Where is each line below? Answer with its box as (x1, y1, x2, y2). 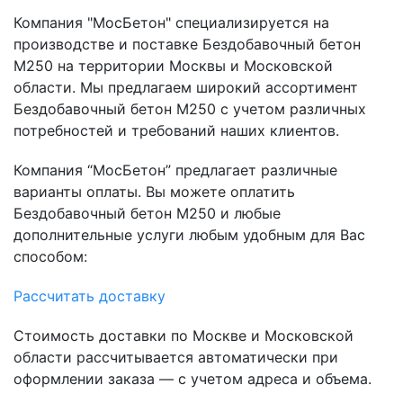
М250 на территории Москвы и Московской (13, 57, 333, 76)
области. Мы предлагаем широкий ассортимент (13, 78, 358, 97)
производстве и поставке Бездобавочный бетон (13, 35, 361, 54)
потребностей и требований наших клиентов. (13, 121, 339, 140)
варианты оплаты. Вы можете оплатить (13, 183, 295, 201)
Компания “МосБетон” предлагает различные (13, 161, 337, 180)
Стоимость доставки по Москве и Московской (13, 327, 354, 345)
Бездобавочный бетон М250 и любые (13, 204, 281, 223)
